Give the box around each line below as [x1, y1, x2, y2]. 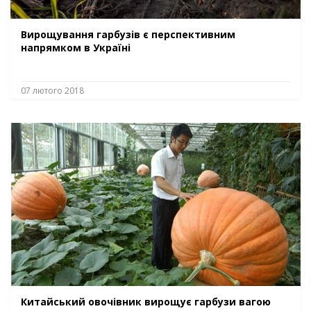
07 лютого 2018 [21, 85, 84, 97]
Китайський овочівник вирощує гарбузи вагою [21, 294, 271, 308]
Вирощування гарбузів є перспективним [21, 28, 235, 42]
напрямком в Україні [21, 41, 131, 55]
